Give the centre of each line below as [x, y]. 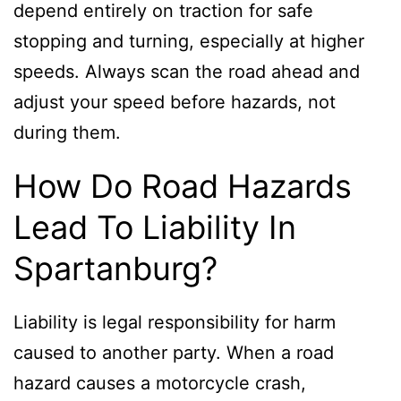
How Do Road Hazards [183, 186]
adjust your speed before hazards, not [175, 102]
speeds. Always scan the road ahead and [187, 71]
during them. [67, 132]
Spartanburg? [115, 268]
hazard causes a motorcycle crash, [160, 383]
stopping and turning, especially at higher [189, 41]
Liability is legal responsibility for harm [175, 322]
